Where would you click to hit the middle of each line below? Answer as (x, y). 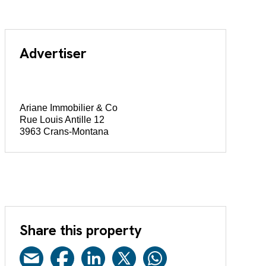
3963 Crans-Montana (64, 132)
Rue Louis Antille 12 (62, 120)
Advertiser (53, 53)
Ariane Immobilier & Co (68, 108)
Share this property (80, 230)
